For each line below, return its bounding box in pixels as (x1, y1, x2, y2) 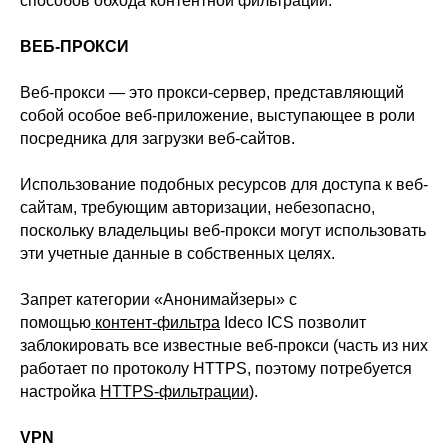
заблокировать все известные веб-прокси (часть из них (20, 337, 428, 354)
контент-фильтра (91, 314, 220, 331)
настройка (20, 383, 100, 400)
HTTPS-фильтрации (100, 383, 249, 400)
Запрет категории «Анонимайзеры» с (20, 291, 297, 308)
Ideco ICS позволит (220, 314, 366, 331)
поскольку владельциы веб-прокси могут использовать (20, 222, 426, 239)
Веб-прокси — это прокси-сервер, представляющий (20, 84, 404, 101)
